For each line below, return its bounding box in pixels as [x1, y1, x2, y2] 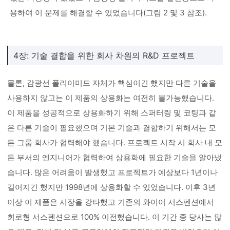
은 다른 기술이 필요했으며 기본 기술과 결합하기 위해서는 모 [7, 123, 217, 132]
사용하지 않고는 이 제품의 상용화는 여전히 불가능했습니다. [7, 93, 215, 103]
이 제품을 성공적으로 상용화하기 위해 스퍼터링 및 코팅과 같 [7, 108, 217, 118]
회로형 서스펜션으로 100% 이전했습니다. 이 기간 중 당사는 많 [7, 212, 222, 222]
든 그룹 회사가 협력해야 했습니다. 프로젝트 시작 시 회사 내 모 [7, 138, 223, 147]
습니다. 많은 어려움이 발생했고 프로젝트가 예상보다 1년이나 [7, 167, 218, 177]
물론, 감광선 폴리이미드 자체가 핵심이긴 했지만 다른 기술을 [7, 78, 217, 88]
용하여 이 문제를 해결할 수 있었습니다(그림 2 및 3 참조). [9, 8, 207, 17]
